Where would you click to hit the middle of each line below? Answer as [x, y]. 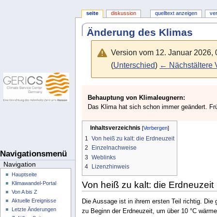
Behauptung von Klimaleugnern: [136, 98]
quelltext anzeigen [176, 13]
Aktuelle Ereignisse [34, 201]
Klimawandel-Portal [34, 183]
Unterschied [134, 65]
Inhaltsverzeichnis [115, 128]
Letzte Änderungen [34, 209]
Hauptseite [24, 175]
